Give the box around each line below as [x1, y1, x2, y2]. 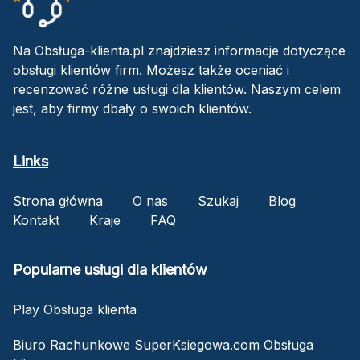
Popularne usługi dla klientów [13, 260, 207, 278]
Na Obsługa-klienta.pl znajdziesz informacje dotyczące [13, 42, 346, 59]
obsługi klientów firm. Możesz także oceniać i [13, 61, 289, 78]
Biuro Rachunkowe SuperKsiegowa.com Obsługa [13, 336, 313, 353]
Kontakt [13, 211, 59, 228]
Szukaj [198, 192, 239, 209]
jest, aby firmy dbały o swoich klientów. [13, 100, 252, 117]
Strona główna [13, 192, 103, 209]
